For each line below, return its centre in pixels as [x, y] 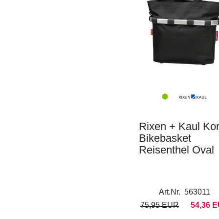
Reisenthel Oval [176, 150]
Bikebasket [165, 138]
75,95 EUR [159, 205]
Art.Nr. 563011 [185, 192]
